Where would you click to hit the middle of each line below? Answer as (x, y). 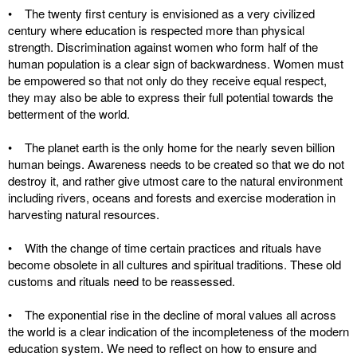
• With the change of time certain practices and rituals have (165, 247)
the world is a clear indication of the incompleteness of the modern (178, 331)
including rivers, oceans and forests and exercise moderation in (172, 197)
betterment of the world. (69, 114)
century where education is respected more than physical (156, 30)
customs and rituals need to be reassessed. (122, 281)
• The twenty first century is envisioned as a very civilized (161, 13)
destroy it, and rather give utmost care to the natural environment (175, 180)
